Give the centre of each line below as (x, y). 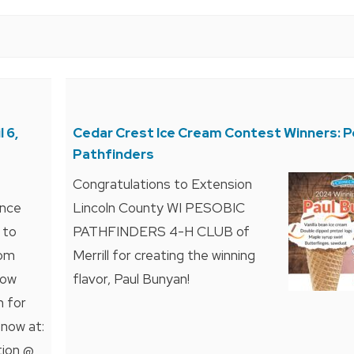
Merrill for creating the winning (164, 255)
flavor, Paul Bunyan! (131, 279)
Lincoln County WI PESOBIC (159, 207)
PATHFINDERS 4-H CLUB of (161, 231)
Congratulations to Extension (162, 184)
